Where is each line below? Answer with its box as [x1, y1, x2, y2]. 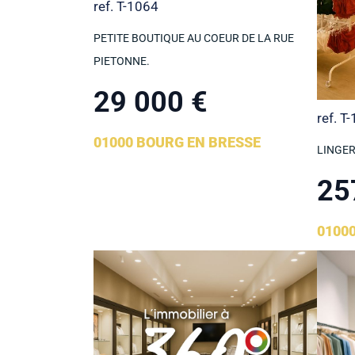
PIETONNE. [94, 55, 151, 68]
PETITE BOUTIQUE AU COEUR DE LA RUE [94, 32, 295, 45]
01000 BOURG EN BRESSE [94, 134, 261, 151]
